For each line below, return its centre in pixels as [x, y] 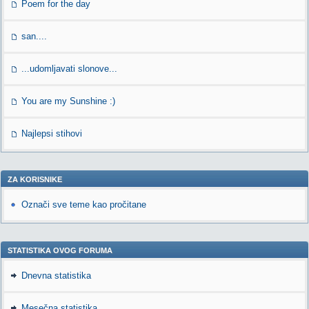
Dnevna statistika [56, 276]
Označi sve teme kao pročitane [84, 205]
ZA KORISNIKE [35, 179]
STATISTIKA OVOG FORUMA [60, 250]
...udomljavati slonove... [69, 69]
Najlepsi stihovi [52, 133]
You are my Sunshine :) [68, 101]
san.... [34, 36]
